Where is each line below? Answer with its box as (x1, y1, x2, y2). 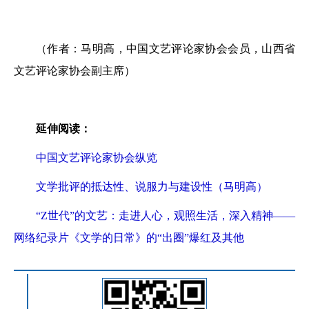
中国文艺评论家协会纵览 (36, 152, 157, 164)
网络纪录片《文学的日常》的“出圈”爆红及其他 (14, 232, 244, 244)
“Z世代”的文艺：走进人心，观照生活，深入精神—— (36, 210, 295, 222)
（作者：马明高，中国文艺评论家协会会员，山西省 (36, 43, 295, 55)
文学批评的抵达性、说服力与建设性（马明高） (36, 181, 268, 193)
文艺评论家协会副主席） (14, 65, 135, 77)
